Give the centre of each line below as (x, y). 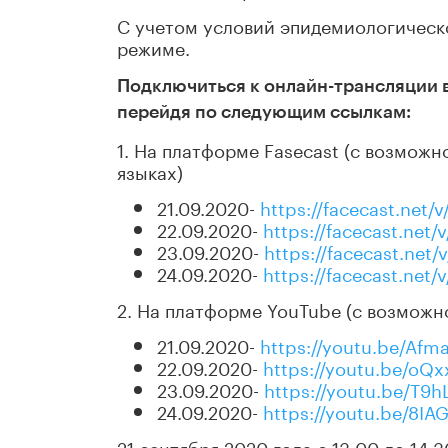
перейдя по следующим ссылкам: (264, 112)
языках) (150, 170)
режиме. (153, 46)
